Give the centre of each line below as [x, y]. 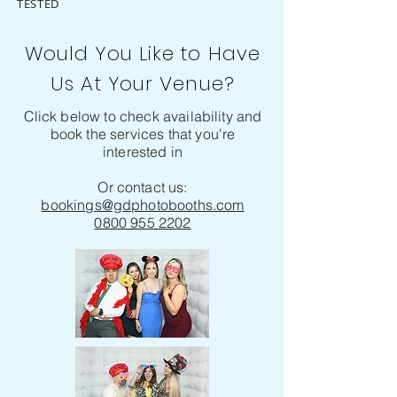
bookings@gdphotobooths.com [143, 205]
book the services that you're [143, 134]
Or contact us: [143, 187]
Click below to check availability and [143, 116]
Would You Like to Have [143, 54]
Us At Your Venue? [143, 84]
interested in [143, 152]
